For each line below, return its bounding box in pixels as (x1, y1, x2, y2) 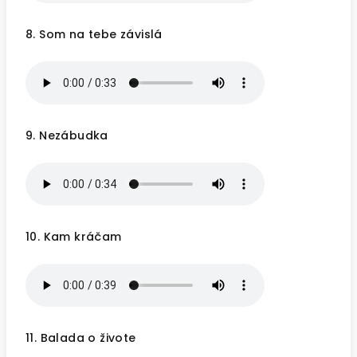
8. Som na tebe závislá (25, 26, 163, 42)
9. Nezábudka (25, 127, 108, 143)
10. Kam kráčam (25, 229, 122, 245)
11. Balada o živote (25, 330, 136, 346)
